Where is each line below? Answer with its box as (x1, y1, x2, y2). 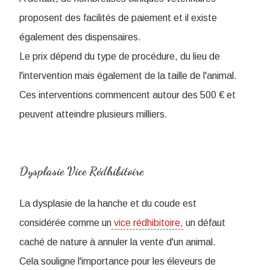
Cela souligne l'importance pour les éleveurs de (19, 256, 216, 267)
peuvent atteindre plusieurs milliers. (19, 109, 168, 120)
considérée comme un (19, 218, 111, 228)
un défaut (183, 218, 225, 228)
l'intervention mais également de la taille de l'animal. (19, 71, 237, 81)
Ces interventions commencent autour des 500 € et (19, 90, 236, 101)
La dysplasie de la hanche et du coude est (19, 198, 196, 209)
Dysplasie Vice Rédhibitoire (19, 164, 143, 179)
